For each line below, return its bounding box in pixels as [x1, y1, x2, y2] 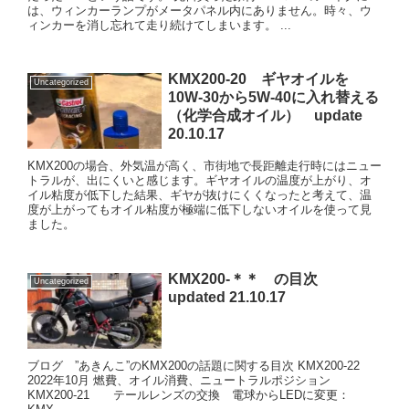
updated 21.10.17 [167, 288, 286, 305]
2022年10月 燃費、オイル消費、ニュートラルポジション [27, 372, 330, 387]
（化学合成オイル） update [167, 108, 362, 124]
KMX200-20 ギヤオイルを [167, 71, 349, 88]
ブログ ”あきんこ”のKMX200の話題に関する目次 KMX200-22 [27, 358, 372, 372]
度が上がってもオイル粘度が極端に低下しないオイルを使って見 [27, 203, 372, 217]
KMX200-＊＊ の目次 [167, 270, 332, 287]
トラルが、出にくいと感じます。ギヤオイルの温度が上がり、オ [27, 173, 372, 188]
